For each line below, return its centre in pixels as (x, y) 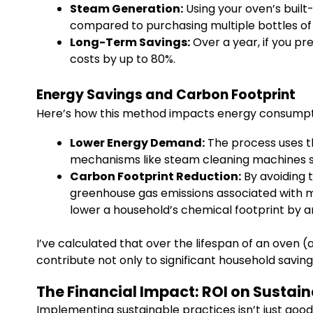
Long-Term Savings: (130, 42)
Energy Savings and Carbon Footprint (166, 95)
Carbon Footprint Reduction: (155, 176)
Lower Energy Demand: (137, 143)
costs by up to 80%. (123, 59)
